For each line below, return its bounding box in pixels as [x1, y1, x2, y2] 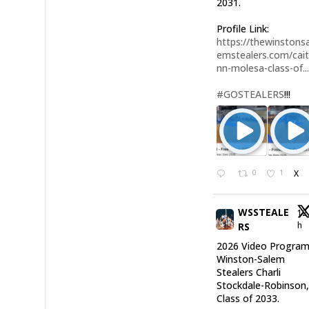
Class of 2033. [217, 292, 280, 306]
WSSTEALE [237, 206, 289, 219]
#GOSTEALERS [217, 88, 285, 101]
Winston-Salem [217, 252, 286, 266]
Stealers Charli [217, 266, 281, 279]
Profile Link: [217, 22, 270, 36]
